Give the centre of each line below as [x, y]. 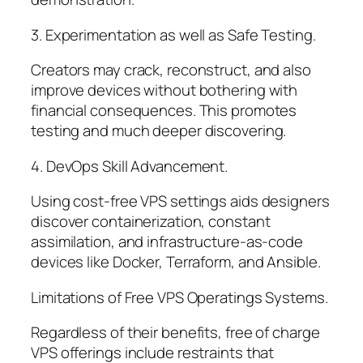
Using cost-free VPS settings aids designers [180, 201]
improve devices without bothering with [164, 90]
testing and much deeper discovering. [159, 131]
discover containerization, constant [151, 222]
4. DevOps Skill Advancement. [130, 166]
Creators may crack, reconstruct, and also [171, 70]
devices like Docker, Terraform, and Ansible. [176, 262]
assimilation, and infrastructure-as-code [167, 242]
